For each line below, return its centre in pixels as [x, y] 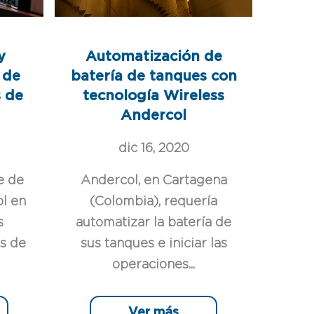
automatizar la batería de [154, 223]
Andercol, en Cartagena [153, 180]
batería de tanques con [153, 76]
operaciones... [154, 265]
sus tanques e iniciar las [153, 244]
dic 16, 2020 [153, 148]
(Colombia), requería [154, 202]
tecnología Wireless [154, 96]
